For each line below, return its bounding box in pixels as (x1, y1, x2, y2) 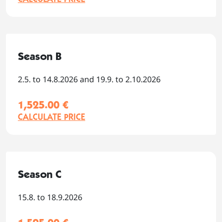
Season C (18, 167, 61, 181)
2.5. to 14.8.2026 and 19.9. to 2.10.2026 (18, 74, 161, 85)
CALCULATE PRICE (18, 111, 85, 123)
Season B (18, 50, 61, 63)
